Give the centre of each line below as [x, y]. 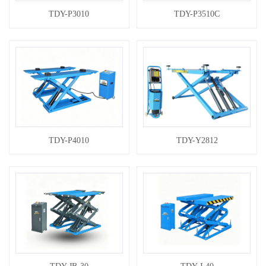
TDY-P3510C [197, 14]
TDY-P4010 [69, 140]
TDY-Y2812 [197, 140]
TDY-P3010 [69, 14]
